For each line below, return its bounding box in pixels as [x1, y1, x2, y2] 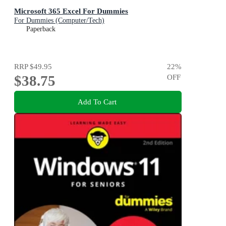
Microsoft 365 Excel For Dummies [14, 6, 128, 15]
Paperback [26, 25, 55, 33]
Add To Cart [77, 97, 117, 106]
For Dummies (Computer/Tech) [14, 16, 104, 24]
